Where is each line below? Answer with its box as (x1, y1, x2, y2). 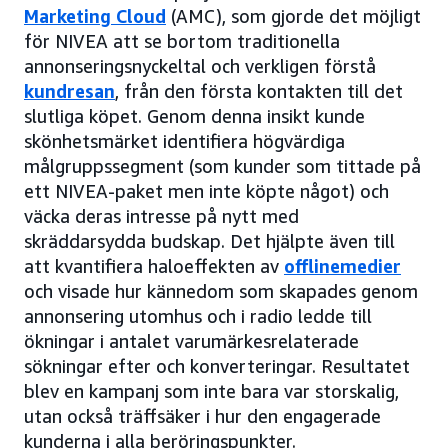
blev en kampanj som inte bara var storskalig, (24, 380, 399, 403)
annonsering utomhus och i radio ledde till (24, 305, 372, 328)
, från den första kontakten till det (115, 80, 403, 103)
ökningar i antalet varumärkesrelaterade (24, 330, 359, 353)
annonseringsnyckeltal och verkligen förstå (24, 55, 376, 78)
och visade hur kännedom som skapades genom (24, 280, 418, 303)
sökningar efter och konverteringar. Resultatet (24, 355, 410, 378)
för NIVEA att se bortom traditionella (24, 30, 340, 53)
